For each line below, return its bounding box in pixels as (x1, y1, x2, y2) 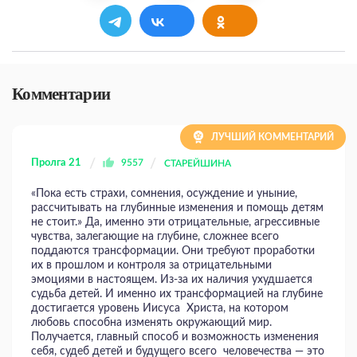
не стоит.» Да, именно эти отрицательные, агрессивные (31, 217, 320, 228)
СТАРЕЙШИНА (164, 159, 231, 168)
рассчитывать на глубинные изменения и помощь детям (31, 202, 324, 214)
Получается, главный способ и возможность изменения (31, 331, 319, 343)
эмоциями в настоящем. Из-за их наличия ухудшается (31, 274, 312, 285)
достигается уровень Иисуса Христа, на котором (31, 303, 288, 314)
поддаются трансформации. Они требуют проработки (31, 245, 315, 257)
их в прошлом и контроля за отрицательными (31, 260, 272, 271)
